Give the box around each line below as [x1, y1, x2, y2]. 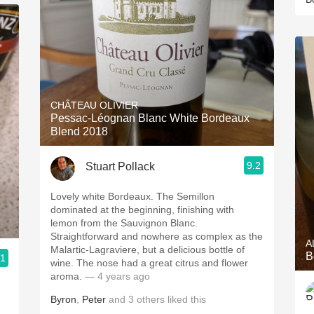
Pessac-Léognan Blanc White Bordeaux [50, 112, 250, 124]
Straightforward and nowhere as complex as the [50, 231, 263, 242]
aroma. [50, 271, 85, 282]
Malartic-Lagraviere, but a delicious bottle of [50, 244, 245, 255]
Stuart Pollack [86, 160, 155, 172]
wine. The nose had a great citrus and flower [50, 257, 76, 268]
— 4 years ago [85, 271, 150, 282]
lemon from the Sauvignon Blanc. [50, 217, 198, 228]
